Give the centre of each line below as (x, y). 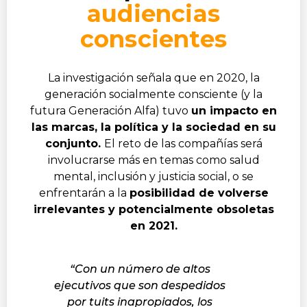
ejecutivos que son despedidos (140, 285)
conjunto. (74, 143)
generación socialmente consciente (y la (153, 94)
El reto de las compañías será (183, 143)
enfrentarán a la (84, 193)
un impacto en (234, 110)
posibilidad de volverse (199, 193)
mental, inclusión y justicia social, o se (153, 176)
